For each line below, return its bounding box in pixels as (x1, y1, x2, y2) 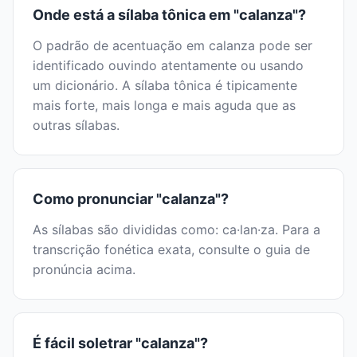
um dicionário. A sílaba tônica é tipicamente (33, 77, 297, 94)
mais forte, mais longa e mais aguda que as (33, 97, 296, 114)
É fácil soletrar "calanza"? (33, 335, 208, 352)
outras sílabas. (33, 117, 120, 134)
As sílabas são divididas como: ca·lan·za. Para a (33, 222, 320, 238)
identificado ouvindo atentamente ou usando (33, 57, 304, 74)
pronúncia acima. (33, 261, 135, 278)
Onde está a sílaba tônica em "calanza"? (33, 6, 306, 24)
